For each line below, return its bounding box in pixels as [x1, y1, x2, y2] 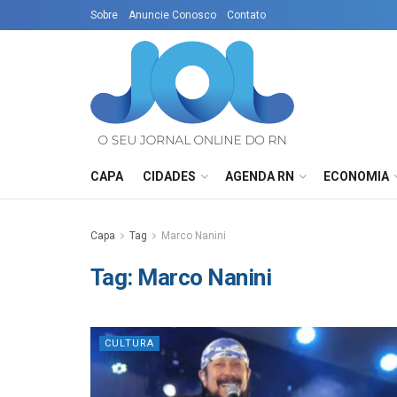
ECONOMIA [323, 169, 389, 183]
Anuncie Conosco [128, 9, 216, 21]
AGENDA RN [225, 169, 294, 183]
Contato [227, 9, 266, 21]
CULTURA [105, 338, 154, 349]
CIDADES [143, 169, 196, 183]
